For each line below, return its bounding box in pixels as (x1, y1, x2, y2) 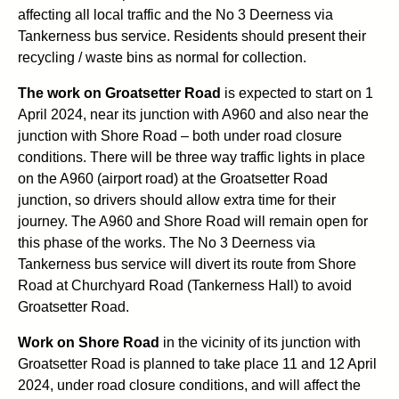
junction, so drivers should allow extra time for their (18, 192, 336, 208)
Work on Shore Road (18, 335, 159, 351)
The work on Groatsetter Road (18, 85, 221, 102)
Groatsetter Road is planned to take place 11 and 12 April (18, 356, 377, 372)
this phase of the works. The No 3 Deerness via (18, 235, 315, 251)
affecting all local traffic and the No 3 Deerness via (18, 7, 333, 23)
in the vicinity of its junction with (159, 335, 361, 351)
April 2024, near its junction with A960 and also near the (18, 107, 369, 123)
